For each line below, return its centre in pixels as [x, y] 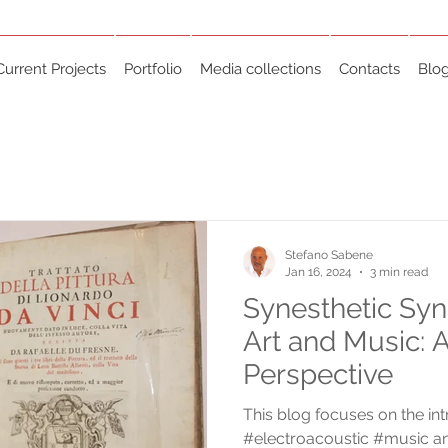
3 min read [399, 271]
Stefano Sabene [329, 255]
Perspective [318, 374]
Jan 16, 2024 [318, 271]
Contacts [369, 69]
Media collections [260, 69]
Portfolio [153, 69]
